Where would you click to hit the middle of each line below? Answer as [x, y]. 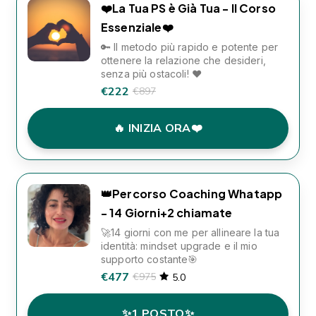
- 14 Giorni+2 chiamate [167, 213]
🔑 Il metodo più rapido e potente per [190, 47]
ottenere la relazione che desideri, [183, 60]
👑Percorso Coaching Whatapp [192, 194]
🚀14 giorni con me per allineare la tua [190, 232]
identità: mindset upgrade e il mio [179, 246]
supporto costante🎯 [150, 259]
